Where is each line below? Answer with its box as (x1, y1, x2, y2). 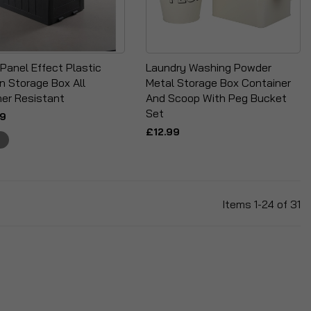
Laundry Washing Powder (145, 60, 271, 74)
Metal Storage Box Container (145, 76, 291, 90)
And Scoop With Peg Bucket (145, 91, 287, 105)
